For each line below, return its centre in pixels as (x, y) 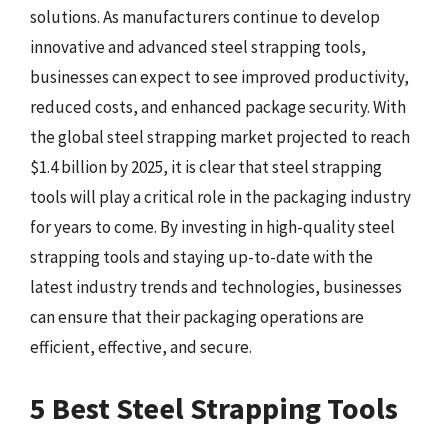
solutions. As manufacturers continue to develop (205, 16)
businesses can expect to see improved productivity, (219, 76)
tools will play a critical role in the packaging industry (220, 196)
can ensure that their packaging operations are (197, 316)
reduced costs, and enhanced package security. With (218, 106)
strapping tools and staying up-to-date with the (201, 256)
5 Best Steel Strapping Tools (214, 408)
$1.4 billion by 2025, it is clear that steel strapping (206, 166)
